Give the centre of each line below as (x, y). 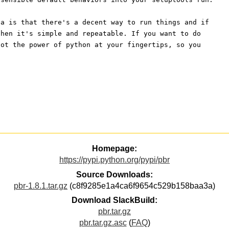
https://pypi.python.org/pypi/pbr (114, 160)
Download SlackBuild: (114, 200)
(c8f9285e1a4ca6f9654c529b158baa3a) (141, 186)
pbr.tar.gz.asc (103, 223)
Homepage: (114, 149)
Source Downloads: (114, 174)
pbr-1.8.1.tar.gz (41, 186)
